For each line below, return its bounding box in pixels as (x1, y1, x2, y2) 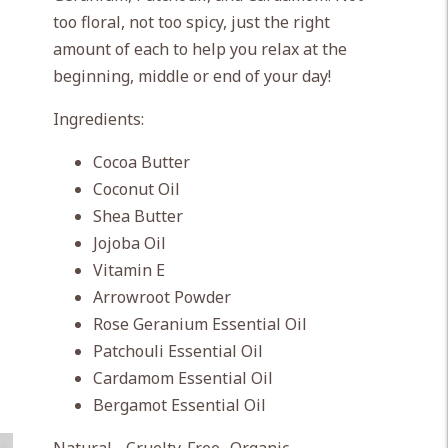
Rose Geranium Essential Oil (92, 313, 307, 335)
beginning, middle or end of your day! (52, 65, 331, 87)
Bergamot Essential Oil (92, 394, 266, 416)
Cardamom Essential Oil (92, 367, 273, 389)
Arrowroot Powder (92, 286, 231, 308)
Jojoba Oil (92, 232, 166, 254)
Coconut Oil (92, 178, 180, 200)
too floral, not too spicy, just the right (52, 11, 330, 33)
